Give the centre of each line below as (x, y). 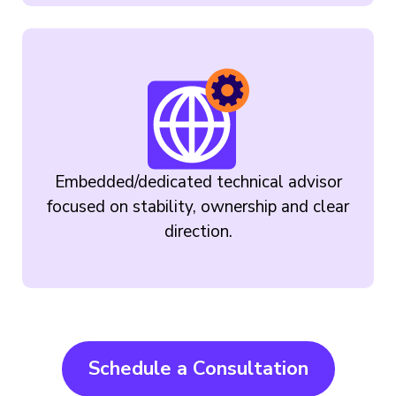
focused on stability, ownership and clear (198, 206)
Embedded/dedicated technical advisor (198, 182)
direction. (198, 231)
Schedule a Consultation (198, 368)
